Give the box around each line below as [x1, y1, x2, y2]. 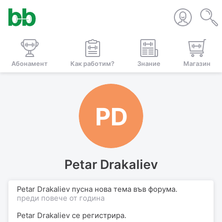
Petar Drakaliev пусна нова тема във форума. [17, 184, 177, 194]
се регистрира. [70, 211, 126, 220]
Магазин [183, 59, 211, 67]
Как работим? [70, 59, 114, 67]
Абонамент [11, 59, 48, 67]
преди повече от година [17, 193, 105, 203]
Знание [137, 59, 161, 67]
